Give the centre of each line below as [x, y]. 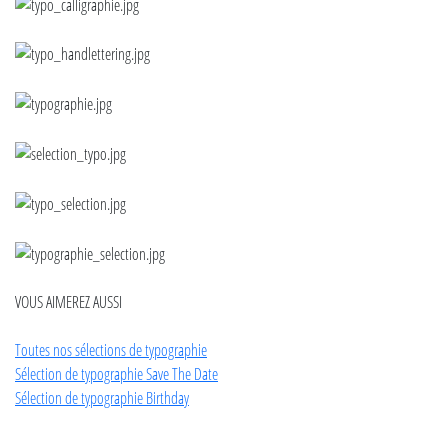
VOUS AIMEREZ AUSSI [68, 301]
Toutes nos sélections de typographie [111, 349]
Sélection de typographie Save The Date [116, 373]
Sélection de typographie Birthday [102, 397]
